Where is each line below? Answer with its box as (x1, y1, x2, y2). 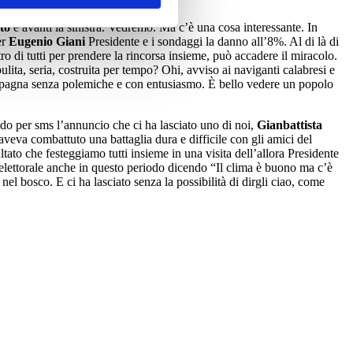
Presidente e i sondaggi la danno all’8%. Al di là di (85, 35, 339, 48)
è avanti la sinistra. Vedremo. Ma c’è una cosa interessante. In (10, 20, 318, 34)
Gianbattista (257, 118, 322, 132)
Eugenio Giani (9, 35, 85, 48)
